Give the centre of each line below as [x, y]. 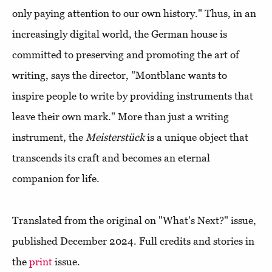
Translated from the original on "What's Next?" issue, [134, 220]
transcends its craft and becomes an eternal [111, 158]
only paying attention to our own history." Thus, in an [134, 13]
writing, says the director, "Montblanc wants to [120, 75]
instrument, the [49, 137]
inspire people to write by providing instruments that [133, 96]
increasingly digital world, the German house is [120, 34]
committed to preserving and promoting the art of [126, 55]
